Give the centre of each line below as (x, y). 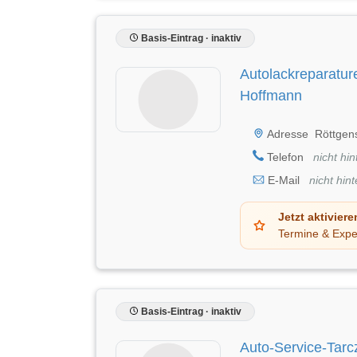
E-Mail (284, 180)
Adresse (286, 133)
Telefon (285, 157)
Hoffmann (271, 95)
